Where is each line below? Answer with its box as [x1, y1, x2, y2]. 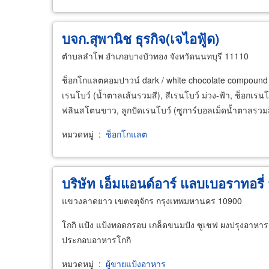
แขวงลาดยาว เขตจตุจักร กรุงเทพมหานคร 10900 [62, 195, 242, 207]
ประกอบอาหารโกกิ [62, 234, 131, 246]
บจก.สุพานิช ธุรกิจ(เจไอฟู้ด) [62, 29, 219, 48]
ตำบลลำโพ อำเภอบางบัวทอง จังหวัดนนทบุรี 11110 [62, 50, 249, 62]
